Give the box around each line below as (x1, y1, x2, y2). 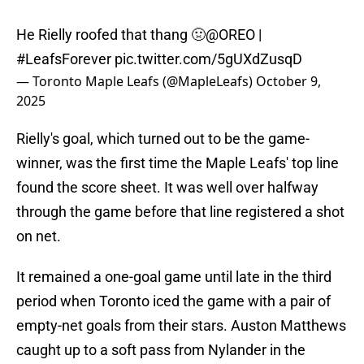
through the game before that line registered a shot (16, 203, 344, 221)
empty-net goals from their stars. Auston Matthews (16, 317, 346, 335)
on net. (16, 227, 61, 245)
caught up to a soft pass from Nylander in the (16, 341, 305, 359)
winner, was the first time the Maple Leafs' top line (16, 154, 339, 172)
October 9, (256, 72, 321, 91)
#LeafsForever (16, 50, 111, 68)
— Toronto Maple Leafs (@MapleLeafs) (16, 72, 256, 91)
